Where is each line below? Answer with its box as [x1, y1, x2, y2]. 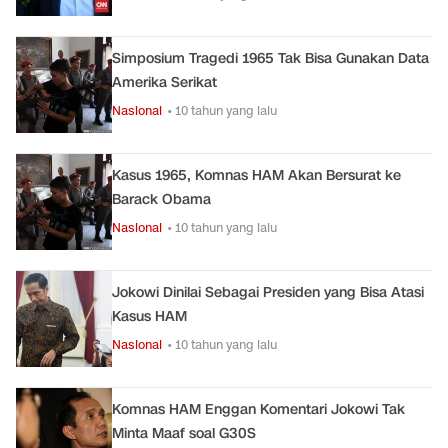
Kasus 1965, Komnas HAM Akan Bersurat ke [112, 166, 401, 185]
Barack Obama [112, 190, 211, 209]
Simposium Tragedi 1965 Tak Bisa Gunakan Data [112, 49, 429, 68]
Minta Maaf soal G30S [112, 424, 256, 443]
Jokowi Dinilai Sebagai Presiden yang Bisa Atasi [112, 283, 424, 302]
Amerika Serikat [112, 73, 217, 92]
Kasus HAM [112, 307, 187, 326]
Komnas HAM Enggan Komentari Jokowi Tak [112, 400, 405, 419]
